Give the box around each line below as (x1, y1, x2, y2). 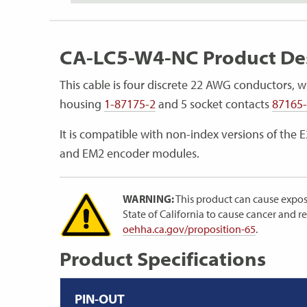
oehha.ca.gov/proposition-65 (123, 222, 256, 236)
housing (60, 96, 104, 112)
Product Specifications (60, 247, 266, 271)
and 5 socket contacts (156, 96, 272, 112)
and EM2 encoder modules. (60, 145, 202, 162)
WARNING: (123, 192, 175, 206)
